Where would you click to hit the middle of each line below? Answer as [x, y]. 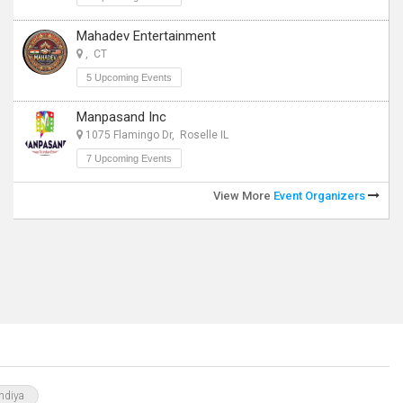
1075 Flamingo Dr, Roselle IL [156, 135]
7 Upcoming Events [129, 158]
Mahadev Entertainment [146, 36]
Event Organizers [321, 196]
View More [243, 196]
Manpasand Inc [121, 117]
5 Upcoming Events [129, 77]
